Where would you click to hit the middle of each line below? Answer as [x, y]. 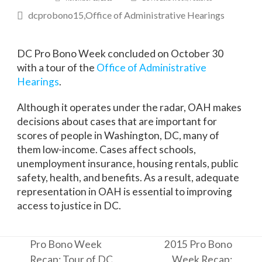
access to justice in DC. [69, 206]
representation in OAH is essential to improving [125, 192]
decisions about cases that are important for [117, 121]
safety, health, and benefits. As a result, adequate [128, 177]
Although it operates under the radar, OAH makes [130, 107]
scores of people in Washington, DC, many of [118, 135]
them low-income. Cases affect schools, [107, 149]
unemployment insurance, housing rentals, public [128, 163]
